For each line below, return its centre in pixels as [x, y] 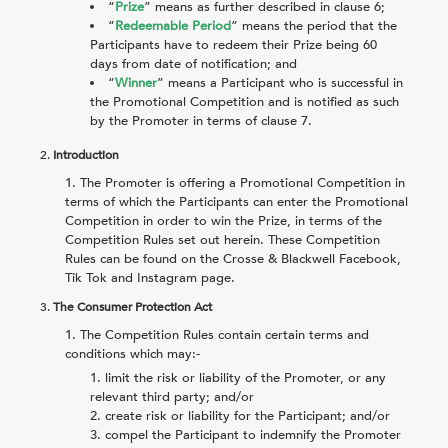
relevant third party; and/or [172, 396]
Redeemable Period [173, 25]
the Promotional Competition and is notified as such [244, 101]
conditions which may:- [132, 353]
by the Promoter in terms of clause [195, 120]
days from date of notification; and [193, 63]
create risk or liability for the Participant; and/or [247, 415]
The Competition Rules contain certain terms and [224, 334]
